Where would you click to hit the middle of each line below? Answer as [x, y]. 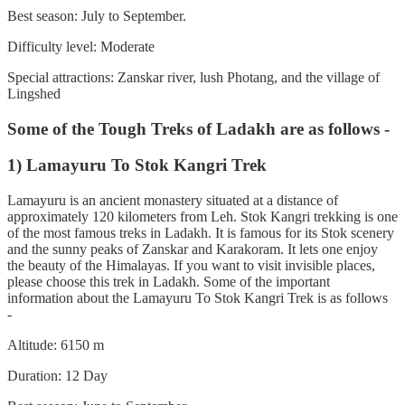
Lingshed [34, 93]
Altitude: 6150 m [56, 345]
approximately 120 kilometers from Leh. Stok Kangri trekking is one [202, 217]
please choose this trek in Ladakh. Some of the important [169, 282]
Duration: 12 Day [57, 376]
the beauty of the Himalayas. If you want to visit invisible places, [191, 265]
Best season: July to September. [97, 15]
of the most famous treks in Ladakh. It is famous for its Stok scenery [201, 233]
